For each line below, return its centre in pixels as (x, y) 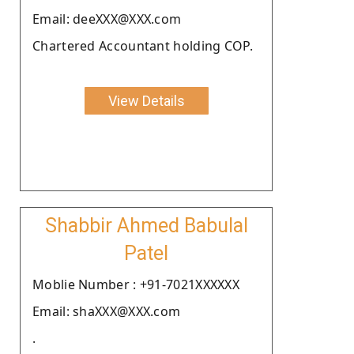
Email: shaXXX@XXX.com (107, 311)
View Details (146, 100)
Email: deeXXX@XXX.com (107, 19)
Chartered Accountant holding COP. (143, 45)
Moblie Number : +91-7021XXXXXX (136, 284)
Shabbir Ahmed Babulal (146, 225)
